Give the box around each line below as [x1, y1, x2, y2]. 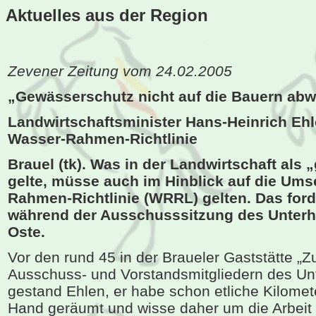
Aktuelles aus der [6, 6, 150, 25]
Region [150, 6, 208, 25]
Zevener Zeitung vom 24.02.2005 [8, 63, 232, 79]
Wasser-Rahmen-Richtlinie [8, 130, 197, 147]
